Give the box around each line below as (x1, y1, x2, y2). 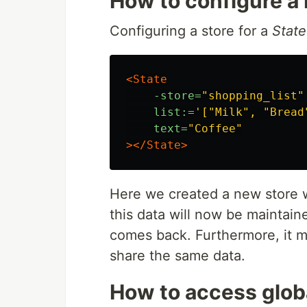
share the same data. (110, 247, 245, 264)
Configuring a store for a (110, 22, 272, 39)
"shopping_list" (201, 88, 304, 102)
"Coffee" (188, 121, 243, 135)
